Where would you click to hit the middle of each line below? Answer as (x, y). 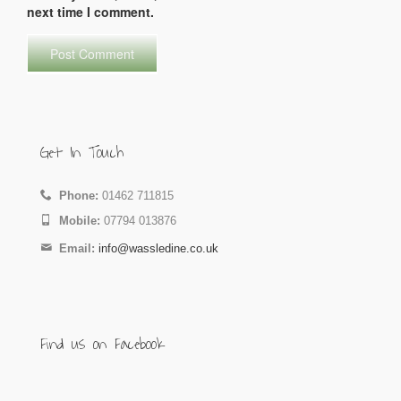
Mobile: (76, 221)
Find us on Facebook (102, 344)
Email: (73, 248)
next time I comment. (90, 12)
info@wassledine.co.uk (158, 248)
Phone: (75, 196)
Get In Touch (82, 153)
